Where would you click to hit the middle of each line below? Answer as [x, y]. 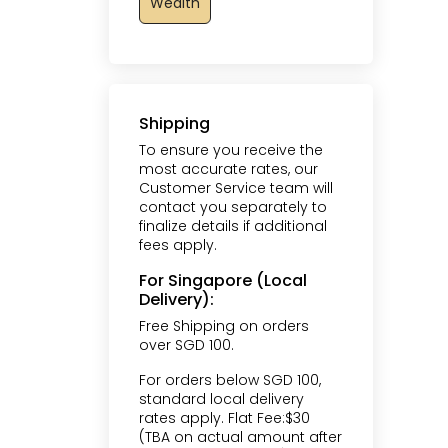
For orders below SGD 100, [230, 379]
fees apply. [178, 244]
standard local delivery [221, 398]
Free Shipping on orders [224, 325]
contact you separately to [233, 206]
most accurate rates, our [228, 168]
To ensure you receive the [231, 149]
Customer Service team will [236, 187]
